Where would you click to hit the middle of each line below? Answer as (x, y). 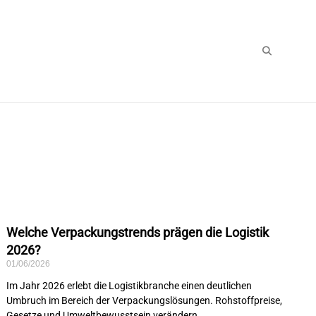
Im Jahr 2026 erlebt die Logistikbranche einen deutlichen (129, 286)
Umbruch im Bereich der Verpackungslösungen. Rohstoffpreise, (144, 301)
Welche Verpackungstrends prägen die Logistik (137, 233)
